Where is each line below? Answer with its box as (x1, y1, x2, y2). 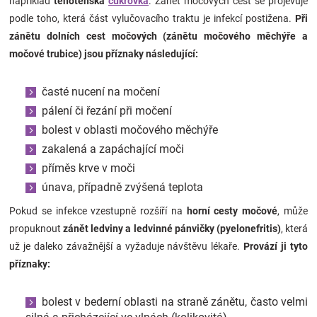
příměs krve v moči (42, 161, 135, 175)
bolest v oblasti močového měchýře (42, 123, 218, 137)
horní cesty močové (186, 205, 278, 217)
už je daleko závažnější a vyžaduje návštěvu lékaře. (9, 241, 244, 253)
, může (277, 205, 309, 217)
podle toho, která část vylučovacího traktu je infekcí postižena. (9, 13, 295, 25)
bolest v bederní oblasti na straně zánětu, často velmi (42, 295, 308, 309)
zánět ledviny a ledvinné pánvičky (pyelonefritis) (63, 223, 281, 235)
